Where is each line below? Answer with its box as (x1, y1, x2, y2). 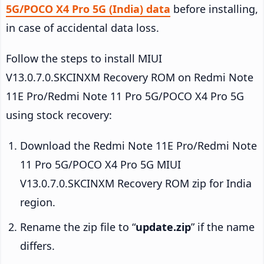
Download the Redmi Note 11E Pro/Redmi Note (20, 138, 257, 153)
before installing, (170, 1, 258, 16)
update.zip (136, 219, 191, 234)
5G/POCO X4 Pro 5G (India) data (6, 1, 170, 16)
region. (20, 194, 55, 209)
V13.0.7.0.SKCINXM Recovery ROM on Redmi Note (6, 70, 253, 84)
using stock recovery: (6, 107, 112, 122)
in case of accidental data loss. (6, 20, 159, 35)
